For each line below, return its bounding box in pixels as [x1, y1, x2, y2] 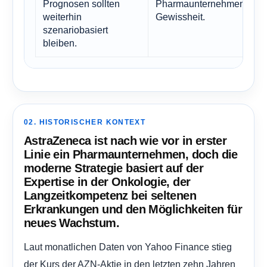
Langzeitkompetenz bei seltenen [24, 189, 196, 203]
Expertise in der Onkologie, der [24, 175, 191, 189]
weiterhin [43, 11, 82, 23]
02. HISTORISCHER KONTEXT [24, 119, 146, 126]
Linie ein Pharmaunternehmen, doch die [24, 148, 238, 162]
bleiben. [43, 38, 77, 49]
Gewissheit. [156, 11, 205, 23]
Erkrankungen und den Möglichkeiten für [24, 203, 243, 216]
